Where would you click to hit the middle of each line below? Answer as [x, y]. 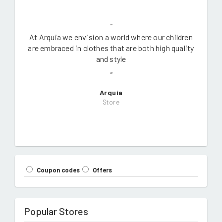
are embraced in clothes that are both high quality [111, 48]
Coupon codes [58, 170]
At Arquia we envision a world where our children [111, 37]
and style [111, 58]
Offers [102, 170]
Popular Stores [56, 211]
